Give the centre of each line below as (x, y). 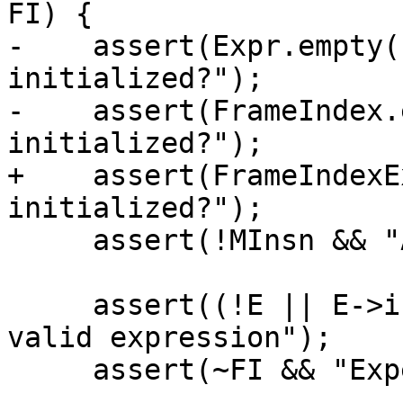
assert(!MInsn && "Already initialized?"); (50, 241)
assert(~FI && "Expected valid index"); (50, 370)
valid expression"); (170, 338)
